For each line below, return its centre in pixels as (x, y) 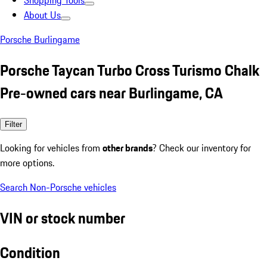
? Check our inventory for (202, 148)
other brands (128, 148)
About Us (42, 15)
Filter (13, 124)
